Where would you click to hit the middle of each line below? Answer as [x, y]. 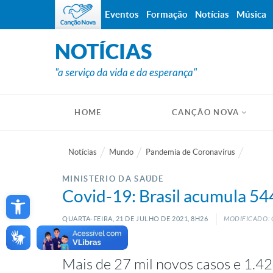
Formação [167, 14]
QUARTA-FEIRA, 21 [93, 219]
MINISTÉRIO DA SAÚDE [113, 179]
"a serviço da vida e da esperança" [126, 73]
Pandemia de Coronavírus [190, 152]
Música [251, 14]
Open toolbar [40, 199]
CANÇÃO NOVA [206, 112]
